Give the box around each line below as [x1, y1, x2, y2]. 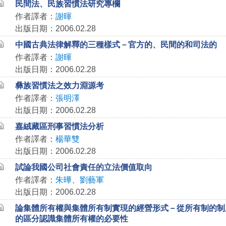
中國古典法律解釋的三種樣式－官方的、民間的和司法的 [15, 40, 217, 49]
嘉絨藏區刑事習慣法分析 [15, 122, 104, 131]
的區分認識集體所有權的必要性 [15, 214, 128, 223]
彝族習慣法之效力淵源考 [15, 81, 104, 90]
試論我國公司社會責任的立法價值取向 [15, 163, 152, 172]
